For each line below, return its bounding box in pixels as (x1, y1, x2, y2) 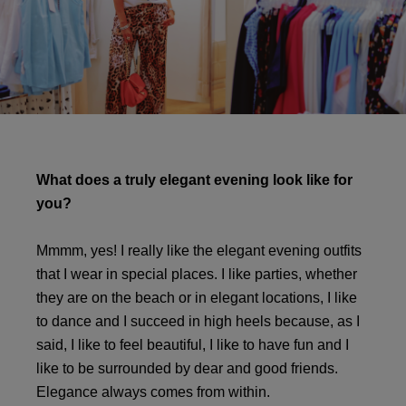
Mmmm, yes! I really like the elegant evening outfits (36, 243, 362, 258)
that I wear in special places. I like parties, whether (36, 266, 357, 282)
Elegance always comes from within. (36, 384, 270, 400)
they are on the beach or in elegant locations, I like (36, 290, 357, 305)
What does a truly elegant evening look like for (36, 172, 353, 188)
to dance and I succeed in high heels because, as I (36, 314, 360, 329)
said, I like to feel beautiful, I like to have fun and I (36, 337, 349, 353)
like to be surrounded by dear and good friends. (36, 361, 338, 376)
